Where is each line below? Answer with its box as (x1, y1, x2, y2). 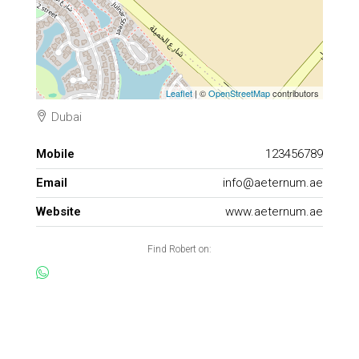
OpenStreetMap (208, 86, 270, 99)
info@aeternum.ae (223, 175, 323, 190)
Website (36, 204, 81, 219)
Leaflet (166, 86, 192, 99)
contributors (270, 86, 319, 99)
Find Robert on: (147, 243, 212, 255)
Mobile (36, 146, 75, 161)
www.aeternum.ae (225, 204, 323, 219)
